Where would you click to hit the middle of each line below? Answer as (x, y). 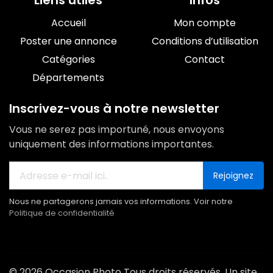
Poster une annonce (68, 41)
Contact (205, 59)
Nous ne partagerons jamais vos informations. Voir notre (121, 201)
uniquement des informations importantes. (112, 144)
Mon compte (205, 23)
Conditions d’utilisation (205, 41)
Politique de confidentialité (62, 213)
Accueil (68, 23)
